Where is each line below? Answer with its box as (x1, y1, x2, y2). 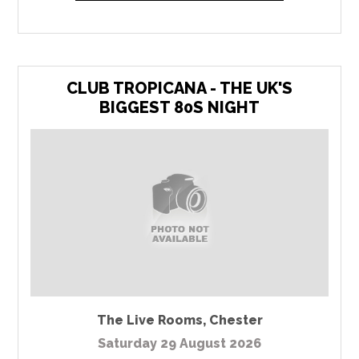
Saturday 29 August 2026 (98, 336, 261, 352)
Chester (208, 313, 263, 329)
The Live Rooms (96, 313, 203, 329)
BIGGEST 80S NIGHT (99, 97, 260, 117)
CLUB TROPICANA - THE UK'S (67, 78, 292, 98)
